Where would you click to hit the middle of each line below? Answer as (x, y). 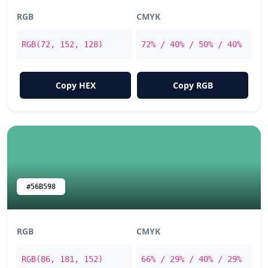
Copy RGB (193, 85)
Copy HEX (75, 85)
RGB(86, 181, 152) (62, 259)
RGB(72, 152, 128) (62, 44)
